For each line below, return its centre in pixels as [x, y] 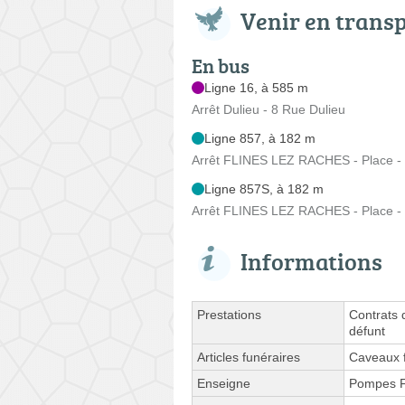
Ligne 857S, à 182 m [264, 188]
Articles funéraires [249, 357]
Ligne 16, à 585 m [256, 87]
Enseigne [224, 383]
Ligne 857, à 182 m [260, 138]
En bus [221, 65]
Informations [311, 261]
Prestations [229, 314]
